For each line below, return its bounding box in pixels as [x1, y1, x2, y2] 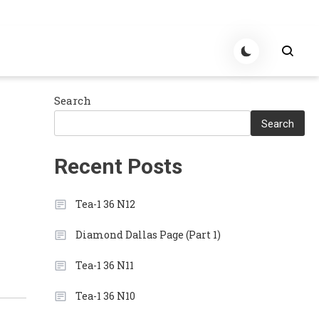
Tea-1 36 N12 [75, 197, 135, 211]
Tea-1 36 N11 [75, 258, 134, 272]
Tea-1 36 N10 [75, 289, 135, 303]
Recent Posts [53, 154, 182, 179]
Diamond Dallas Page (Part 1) [75, 228, 221, 241]
